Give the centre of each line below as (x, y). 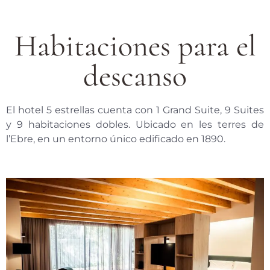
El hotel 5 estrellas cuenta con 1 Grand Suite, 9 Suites (135, 110)
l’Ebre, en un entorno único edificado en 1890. (116, 139)
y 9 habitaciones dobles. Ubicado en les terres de (135, 124)
